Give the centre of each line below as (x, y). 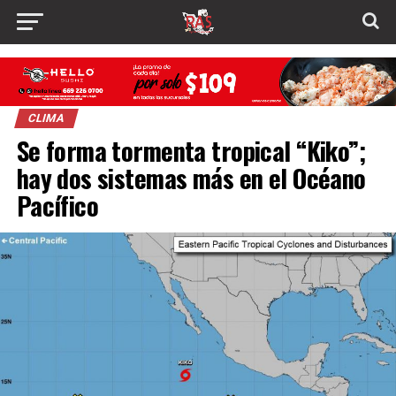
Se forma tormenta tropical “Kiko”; (191, 151)
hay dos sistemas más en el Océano (191, 178)
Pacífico (57, 206)
